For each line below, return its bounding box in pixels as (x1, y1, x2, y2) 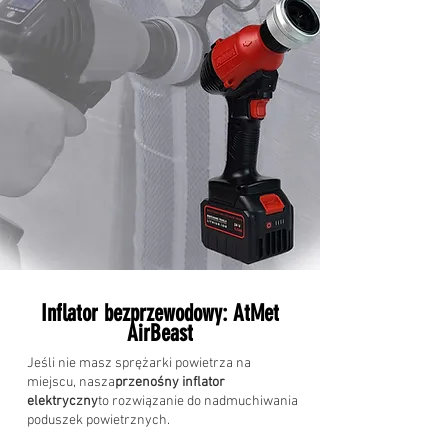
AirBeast (127, 320, 193, 347)
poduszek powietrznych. (27, 412, 170, 429)
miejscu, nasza (27, 374, 115, 391)
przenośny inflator (115, 374, 225, 391)
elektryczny (27, 393, 98, 410)
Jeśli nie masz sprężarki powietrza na (27, 355, 251, 372)
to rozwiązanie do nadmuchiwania (98, 393, 298, 410)
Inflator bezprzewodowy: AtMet (41, 300, 279, 327)
